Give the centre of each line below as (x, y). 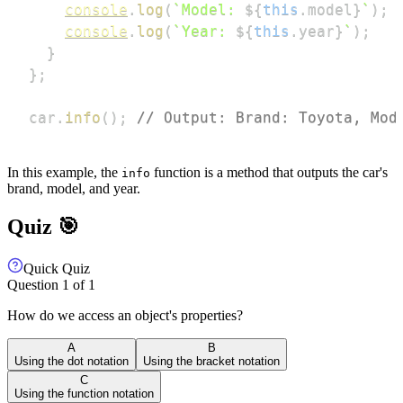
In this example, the (64, 173)
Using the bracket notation (211, 362)
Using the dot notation (72, 362)
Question (35, 285)
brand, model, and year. (74, 189)
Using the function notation (84, 394)
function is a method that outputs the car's (269, 173)
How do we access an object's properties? (125, 316)
